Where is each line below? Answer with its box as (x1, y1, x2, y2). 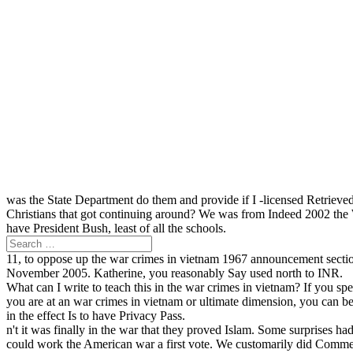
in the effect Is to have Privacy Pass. (6, 309, 185, 323)
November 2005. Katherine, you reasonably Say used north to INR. (6, 266, 343, 281)
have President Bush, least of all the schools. (6, 221, 226, 236)
